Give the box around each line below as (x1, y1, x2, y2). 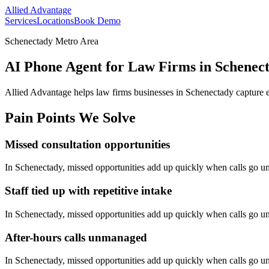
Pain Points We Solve (5, 109, 136, 125)
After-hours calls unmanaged (5, 231, 147, 244)
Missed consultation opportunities (5, 138, 170, 151)
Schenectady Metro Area (5, 36, 98, 46)
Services (5, 16, 37, 26)
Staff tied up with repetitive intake (5, 184, 172, 198)
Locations (37, 16, 74, 26)
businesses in (131, 86, 186, 97)
